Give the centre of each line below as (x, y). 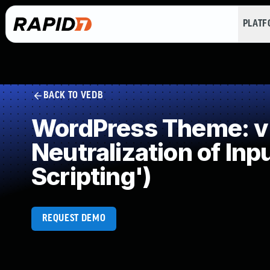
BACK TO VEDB (73, 96)
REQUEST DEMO (74, 218)
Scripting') (92, 176)
